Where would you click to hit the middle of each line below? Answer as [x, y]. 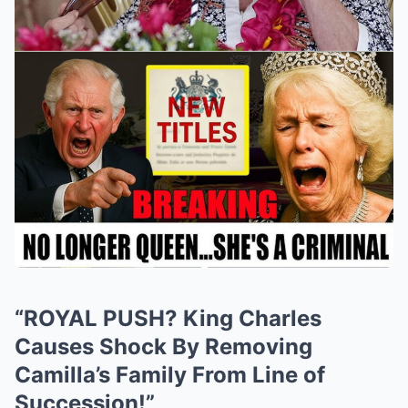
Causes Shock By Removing [163, 347]
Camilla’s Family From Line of [170, 375]
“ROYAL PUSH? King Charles [168, 318]
